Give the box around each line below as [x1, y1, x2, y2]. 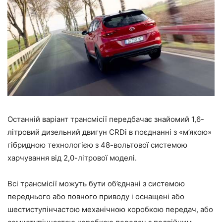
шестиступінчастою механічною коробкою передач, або [7, 205, 213, 215]
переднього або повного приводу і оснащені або [7, 192, 184, 202]
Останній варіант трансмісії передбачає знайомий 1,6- [7, 114, 204, 124]
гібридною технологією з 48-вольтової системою [7, 140, 187, 150]
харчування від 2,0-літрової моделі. [7, 153, 137, 163]
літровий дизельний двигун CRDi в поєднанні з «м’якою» [7, 127, 212, 137]
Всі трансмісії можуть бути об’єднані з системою [7, 179, 185, 189]
